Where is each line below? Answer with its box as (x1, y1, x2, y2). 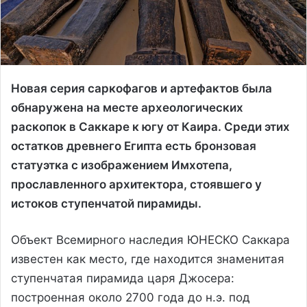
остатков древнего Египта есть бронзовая (11, 138, 256, 153)
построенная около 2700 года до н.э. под (11, 290, 250, 304)
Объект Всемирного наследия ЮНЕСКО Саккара (11, 232, 290, 247)
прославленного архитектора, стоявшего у (11, 177, 262, 191)
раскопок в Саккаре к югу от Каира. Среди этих (11, 119, 290, 134)
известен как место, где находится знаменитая (11, 251, 284, 266)
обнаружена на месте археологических (11, 100, 243, 114)
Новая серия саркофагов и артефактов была (11, 81, 272, 95)
